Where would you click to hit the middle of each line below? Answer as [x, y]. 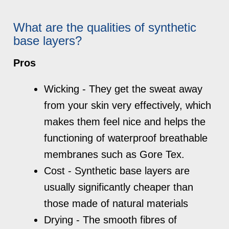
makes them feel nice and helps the [125, 121]
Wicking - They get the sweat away [123, 89]
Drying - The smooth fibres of [111, 220]
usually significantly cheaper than [119, 187]
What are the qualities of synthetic [105, 27]
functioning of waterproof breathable [126, 138]
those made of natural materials [116, 203]
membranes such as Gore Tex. [114, 154]
